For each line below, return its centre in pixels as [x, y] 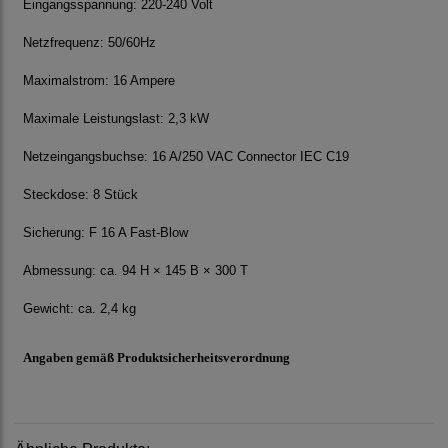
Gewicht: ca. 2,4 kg [79, 309]
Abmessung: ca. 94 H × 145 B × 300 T [135, 271]
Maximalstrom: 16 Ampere [99, 81]
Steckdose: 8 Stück [80, 195]
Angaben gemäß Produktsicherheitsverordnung [156, 358]
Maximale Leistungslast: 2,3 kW [116, 119]
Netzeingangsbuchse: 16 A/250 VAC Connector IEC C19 [186, 157]
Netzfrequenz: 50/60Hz [89, 43]
